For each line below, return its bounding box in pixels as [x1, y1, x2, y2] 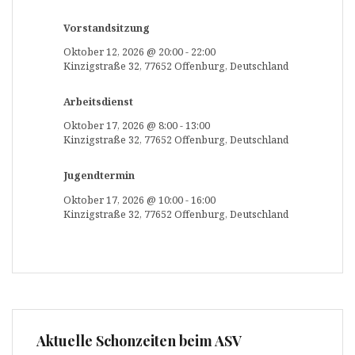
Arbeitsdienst [63, 94, 133, 109]
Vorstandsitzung [63, 21, 150, 35]
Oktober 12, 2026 [63, 45, 144, 59]
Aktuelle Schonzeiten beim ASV [36, 331, 242, 351]
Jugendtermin [63, 169, 135, 183]
